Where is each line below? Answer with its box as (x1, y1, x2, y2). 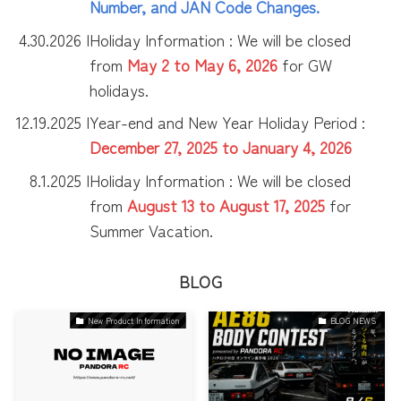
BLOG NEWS (329, 314, 376, 327)
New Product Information (87, 314, 181, 327)
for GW (277, 52, 333, 76)
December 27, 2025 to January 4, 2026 (90, 135, 353, 159)
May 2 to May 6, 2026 (127, 52, 278, 76)
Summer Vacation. (90, 218, 214, 243)
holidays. (90, 77, 149, 101)
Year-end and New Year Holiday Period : (90, 110, 366, 134)
